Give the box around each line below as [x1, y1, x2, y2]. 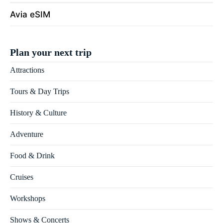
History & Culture [10, 108, 67, 117]
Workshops [10, 194, 45, 203]
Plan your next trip [10, 46, 92, 58]
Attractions [10, 65, 44, 74]
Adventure [10, 129, 43, 138]
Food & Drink [10, 151, 55, 160]
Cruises [10, 172, 33, 181]
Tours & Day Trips [10, 87, 69, 96]
